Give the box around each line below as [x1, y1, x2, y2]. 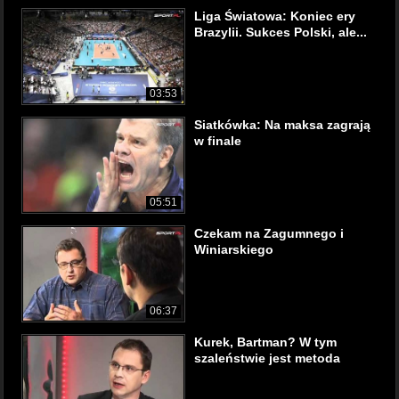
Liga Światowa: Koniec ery [194, 9, 355, 23]
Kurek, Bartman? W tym [194, 335, 337, 349]
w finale [194, 134, 241, 148]
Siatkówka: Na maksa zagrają [194, 118, 370, 132]
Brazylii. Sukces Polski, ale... [194, 25, 367, 39]
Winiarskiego [194, 242, 273, 256]
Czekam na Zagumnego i [194, 226, 344, 240]
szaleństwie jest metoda [194, 351, 340, 365]
